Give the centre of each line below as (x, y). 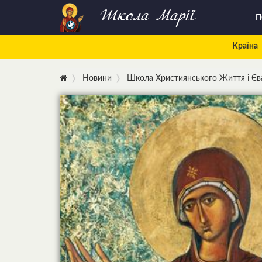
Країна (245, 46)
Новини (97, 78)
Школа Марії (148, 17)
